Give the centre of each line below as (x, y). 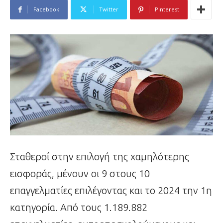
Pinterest (167, 9)
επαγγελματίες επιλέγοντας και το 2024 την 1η (111, 190)
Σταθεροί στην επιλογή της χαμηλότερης (100, 156)
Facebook (46, 9)
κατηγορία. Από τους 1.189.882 (79, 207)
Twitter (109, 9)
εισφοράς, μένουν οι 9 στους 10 (80, 173)
